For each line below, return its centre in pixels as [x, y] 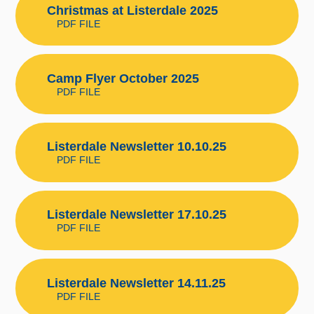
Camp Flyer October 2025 [123, 79]
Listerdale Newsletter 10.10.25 [136, 147]
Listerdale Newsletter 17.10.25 [136, 215]
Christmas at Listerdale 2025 [132, 10]
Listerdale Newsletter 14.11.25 [136, 283]
